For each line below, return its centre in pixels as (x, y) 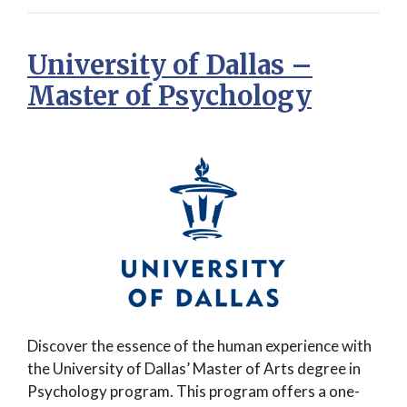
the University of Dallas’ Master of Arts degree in (194, 368)
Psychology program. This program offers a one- (194, 391)
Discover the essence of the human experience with (199, 345)
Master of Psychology (169, 95)
